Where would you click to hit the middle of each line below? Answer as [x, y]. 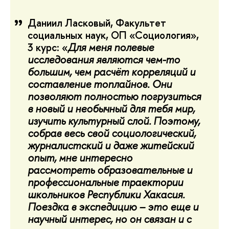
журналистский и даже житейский [111, 146]
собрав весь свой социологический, [112, 133]
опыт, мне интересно [80, 158]
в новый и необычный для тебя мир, [111, 109]
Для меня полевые [111, 48]
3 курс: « [48, 48]
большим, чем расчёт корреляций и [111, 72]
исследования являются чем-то [104, 60]
